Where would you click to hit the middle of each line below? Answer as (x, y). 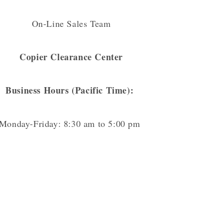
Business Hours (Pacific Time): (71, 90)
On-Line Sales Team (71, 23)
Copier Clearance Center (71, 56)
